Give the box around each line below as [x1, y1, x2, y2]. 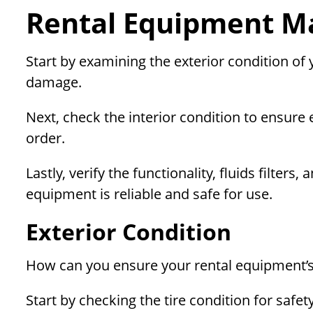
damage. [26, 73, 82, 92]
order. [26, 129, 65, 148]
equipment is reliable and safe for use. [26, 184, 272, 204]
